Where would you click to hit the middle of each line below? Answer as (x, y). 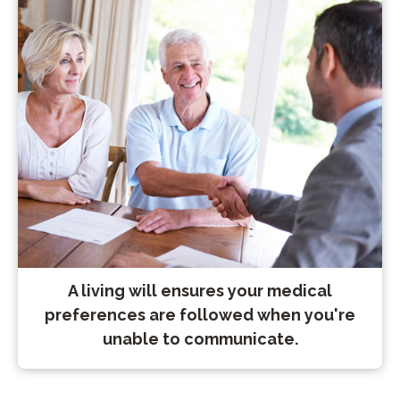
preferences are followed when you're (200, 315)
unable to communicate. (200, 339)
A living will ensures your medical (200, 291)
